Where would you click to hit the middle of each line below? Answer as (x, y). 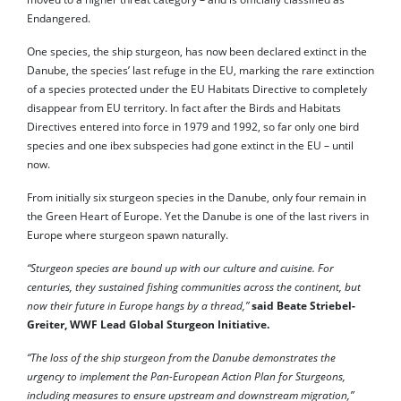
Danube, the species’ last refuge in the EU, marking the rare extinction (200, 70)
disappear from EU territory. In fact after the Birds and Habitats (184, 107)
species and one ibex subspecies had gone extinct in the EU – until (190, 145)
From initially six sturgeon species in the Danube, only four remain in (196, 197)
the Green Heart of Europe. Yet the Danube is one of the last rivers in (198, 216)
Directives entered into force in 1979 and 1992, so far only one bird (193, 126)
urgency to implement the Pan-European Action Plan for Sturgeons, (186, 376)
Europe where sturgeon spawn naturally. (129, 235)
